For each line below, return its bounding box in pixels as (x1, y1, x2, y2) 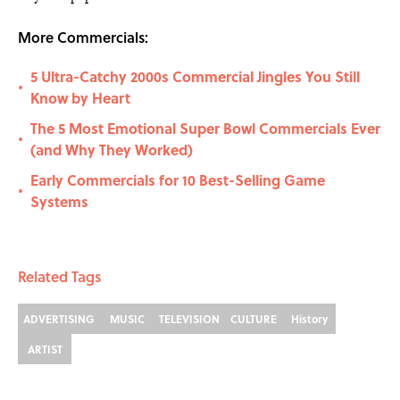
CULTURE (230, 311, 277, 328)
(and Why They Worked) (30, 139, 193, 161)
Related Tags (18, 266, 101, 287)
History (290, 311, 328, 328)
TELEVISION (159, 311, 220, 328)
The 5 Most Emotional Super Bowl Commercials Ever (30, 118, 380, 139)
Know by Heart (30, 87, 130, 109)
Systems (30, 191, 88, 212)
